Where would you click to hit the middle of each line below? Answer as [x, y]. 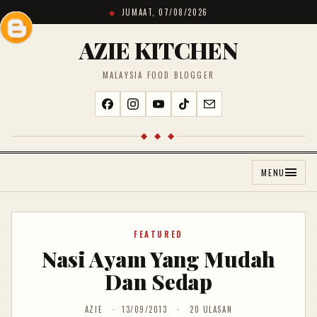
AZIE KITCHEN [158, 50]
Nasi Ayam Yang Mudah [158, 259]
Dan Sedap [158, 282]
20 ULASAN [211, 309]
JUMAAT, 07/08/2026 [165, 12]
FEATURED [158, 234]
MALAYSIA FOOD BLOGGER [158, 75]
